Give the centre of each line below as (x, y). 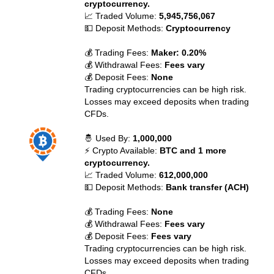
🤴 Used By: (109, 138)
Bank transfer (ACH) (208, 187)
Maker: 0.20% (179, 53)
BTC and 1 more (193, 150)
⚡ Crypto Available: (122, 150)
